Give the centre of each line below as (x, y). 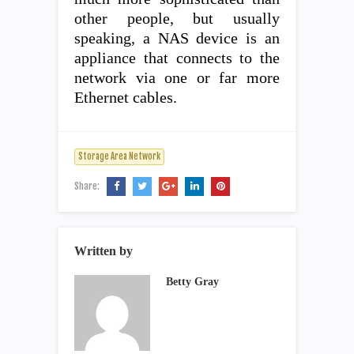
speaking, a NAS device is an (177, 38)
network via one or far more (177, 77)
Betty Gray (192, 281)
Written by (104, 250)
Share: (88, 186)
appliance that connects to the (177, 58)
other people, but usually (177, 18)
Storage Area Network (119, 156)
